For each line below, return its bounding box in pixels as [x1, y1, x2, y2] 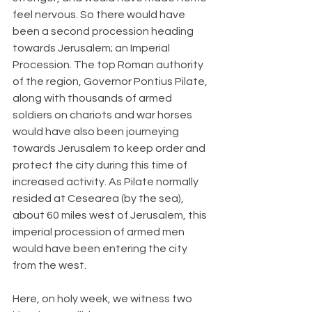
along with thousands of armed [13, 93, 174, 104]
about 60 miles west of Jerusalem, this [13, 210, 209, 221]
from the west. [13, 260, 86, 271]
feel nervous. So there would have [13, 9, 187, 20]
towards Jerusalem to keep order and [13, 143, 208, 154]
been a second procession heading [13, 26, 196, 37]
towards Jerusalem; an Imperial [13, 42, 172, 54]
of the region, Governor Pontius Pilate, [13, 76, 210, 87]
